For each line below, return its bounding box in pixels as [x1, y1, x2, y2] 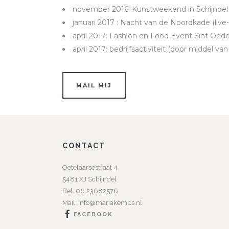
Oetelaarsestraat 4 [62, 164, 118, 172]
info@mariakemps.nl [78, 199, 142, 207]
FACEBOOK [74, 211, 113, 218]
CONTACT [62, 142, 105, 150]
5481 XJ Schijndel [62, 175, 117, 184]
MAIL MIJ [76, 82, 112, 89]
